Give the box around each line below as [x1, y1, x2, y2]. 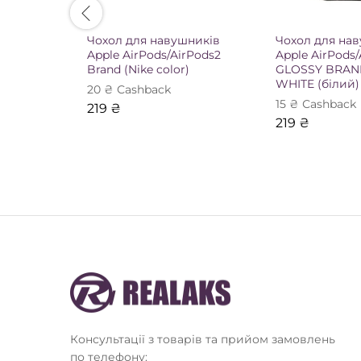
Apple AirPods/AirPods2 [87, 47, 221, 62]
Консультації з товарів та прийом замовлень [70, 331, 335, 346]
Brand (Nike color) [87, 61, 189, 77]
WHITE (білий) [276, 76, 359, 91]
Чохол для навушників [87, 32, 220, 48]
